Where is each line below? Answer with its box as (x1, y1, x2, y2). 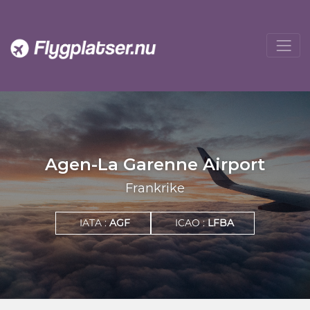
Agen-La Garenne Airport (45, 154, 265, 174)
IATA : (80, 217, 109, 229)
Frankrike (125, 181, 185, 196)
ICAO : (175, 217, 208, 229)
